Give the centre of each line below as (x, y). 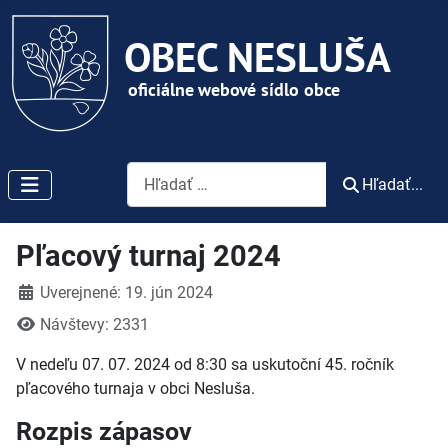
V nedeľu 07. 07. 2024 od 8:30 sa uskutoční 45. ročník (205, 365)
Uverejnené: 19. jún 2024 (126, 293)
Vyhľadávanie (174, 172)
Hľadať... (392, 184)
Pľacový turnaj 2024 (148, 256)
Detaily (39, 292)
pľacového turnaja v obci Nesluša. (135, 389)
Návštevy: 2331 (94, 325)
